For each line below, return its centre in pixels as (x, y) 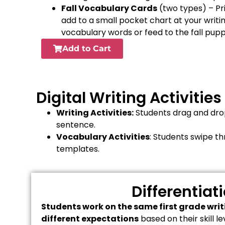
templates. (78, 149)
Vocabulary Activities (103, 137)
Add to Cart (87, 49)
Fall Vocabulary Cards (109, 9)
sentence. (76, 125)
